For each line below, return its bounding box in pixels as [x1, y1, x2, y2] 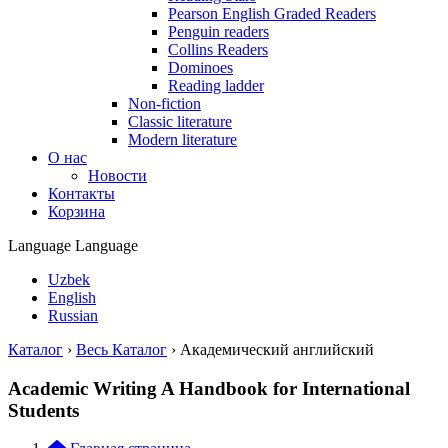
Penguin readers [168, 23, 269, 40]
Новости [88, 167, 147, 184]
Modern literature [128, 131, 237, 148]
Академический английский [176, 341, 374, 358]
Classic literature [128, 113, 232, 130]
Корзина [48, 203, 105, 220]
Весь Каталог [76, 341, 167, 358]
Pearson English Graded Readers [168, 5, 376, 22]
